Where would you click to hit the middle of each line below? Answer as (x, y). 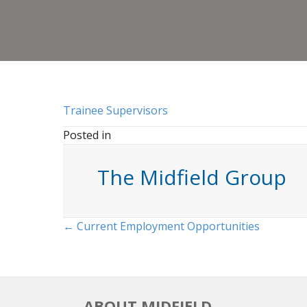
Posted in (87, 135)
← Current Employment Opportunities (161, 226)
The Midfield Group (192, 177)
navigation (122, 260)
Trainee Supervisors (115, 110)
